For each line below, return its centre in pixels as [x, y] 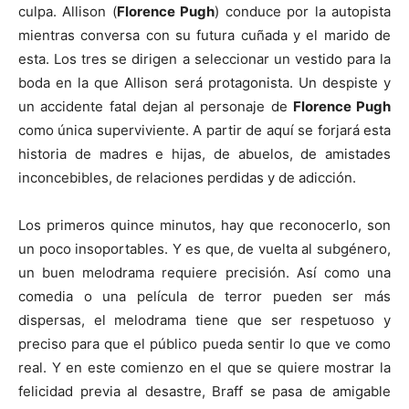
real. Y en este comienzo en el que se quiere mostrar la [204, 367]
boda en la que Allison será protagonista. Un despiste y [204, 82]
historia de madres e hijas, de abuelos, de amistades [204, 153]
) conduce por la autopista [303, 11]
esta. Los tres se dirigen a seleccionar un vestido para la [204, 58]
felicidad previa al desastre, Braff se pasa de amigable [204, 391]
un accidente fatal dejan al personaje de [156, 106]
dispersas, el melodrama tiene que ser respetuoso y [204, 320]
